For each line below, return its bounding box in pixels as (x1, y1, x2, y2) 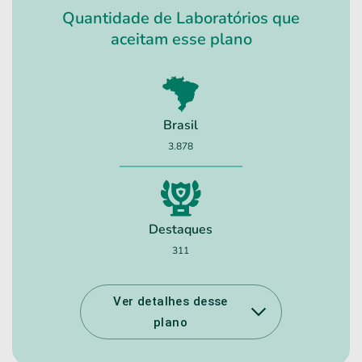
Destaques (149, 221, 213, 239)
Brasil (163, 116, 199, 135)
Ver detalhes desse (113, 294, 228, 309)
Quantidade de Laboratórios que (62, 7, 300, 30)
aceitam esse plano (110, 28, 252, 51)
